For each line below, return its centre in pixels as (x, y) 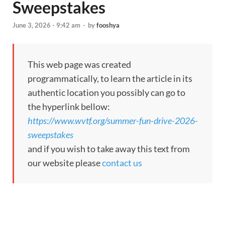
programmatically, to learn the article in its (110, 79)
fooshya (108, 25)
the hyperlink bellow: (69, 107)
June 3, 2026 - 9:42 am (46, 25)
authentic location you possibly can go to (106, 93)
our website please (65, 163)
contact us (122, 163)
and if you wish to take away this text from (109, 149)
